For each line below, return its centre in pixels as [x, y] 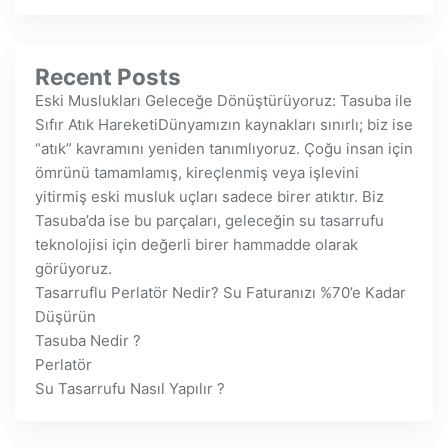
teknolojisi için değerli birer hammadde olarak [196, 244]
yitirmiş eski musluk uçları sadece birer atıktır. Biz [209, 196]
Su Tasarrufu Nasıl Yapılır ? [130, 388]
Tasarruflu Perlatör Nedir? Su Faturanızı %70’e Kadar [220, 292]
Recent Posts [108, 76]
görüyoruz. [73, 268]
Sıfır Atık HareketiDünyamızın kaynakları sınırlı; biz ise [224, 124]
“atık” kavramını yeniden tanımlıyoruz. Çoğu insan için [224, 148]
